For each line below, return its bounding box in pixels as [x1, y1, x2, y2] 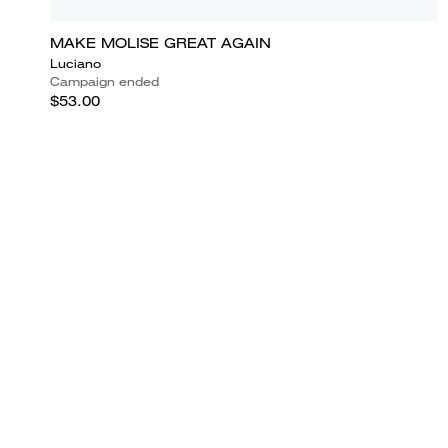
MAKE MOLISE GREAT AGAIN [50, 33, 271, 52]
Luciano [50, 54, 101, 72]
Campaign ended [50, 72, 159, 90]
